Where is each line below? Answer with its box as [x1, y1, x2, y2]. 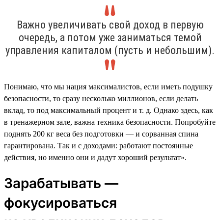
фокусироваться [4, 194, 117, 211]
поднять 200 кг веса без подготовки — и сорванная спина [4, 129, 198, 138]
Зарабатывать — [4, 174, 118, 192]
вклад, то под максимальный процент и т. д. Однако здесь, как [4, 106, 213, 114]
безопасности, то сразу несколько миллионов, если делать [4, 94, 198, 103]
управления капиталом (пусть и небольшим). [5, 44, 215, 56]
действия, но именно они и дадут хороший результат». [4, 153, 187, 162]
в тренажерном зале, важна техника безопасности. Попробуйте [4, 117, 216, 126]
